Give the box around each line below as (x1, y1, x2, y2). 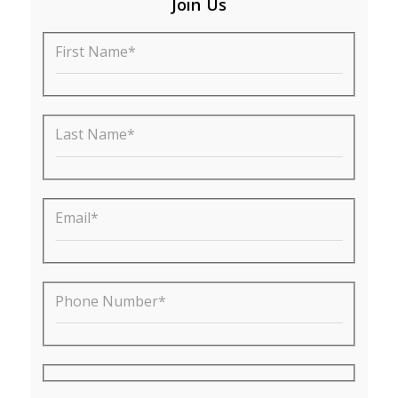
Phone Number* (55, 291, 166, 311)
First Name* (55, 41, 136, 61)
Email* (55, 208, 99, 228)
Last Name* (55, 124, 135, 145)
